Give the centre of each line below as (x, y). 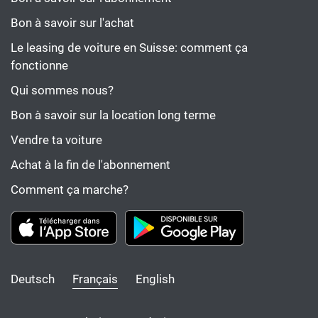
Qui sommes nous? (62, 90)
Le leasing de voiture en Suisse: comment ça (129, 48)
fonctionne (39, 65)
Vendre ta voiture (56, 140)
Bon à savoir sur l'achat (72, 23)
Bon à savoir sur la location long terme (113, 115)
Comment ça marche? (70, 190)
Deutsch (33, 279)
